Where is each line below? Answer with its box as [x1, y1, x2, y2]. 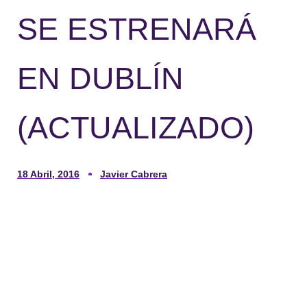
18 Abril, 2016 [17, 168, 79, 180]
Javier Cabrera [100, 168, 167, 180]
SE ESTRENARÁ [17, 11, 256, 47]
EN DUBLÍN [17, 60, 184, 96]
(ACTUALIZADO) [17, 110, 254, 145]
